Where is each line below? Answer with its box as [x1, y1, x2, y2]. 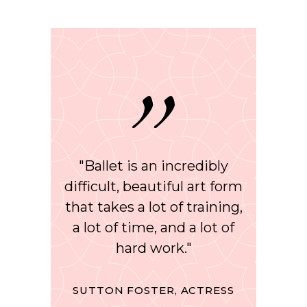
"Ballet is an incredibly [79, 157, 228, 174]
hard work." [115, 239, 192, 256]
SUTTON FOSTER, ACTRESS [73, 283, 234, 297]
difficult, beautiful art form [64, 177, 243, 195]
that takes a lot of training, [64, 198, 243, 215]
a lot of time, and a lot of [73, 219, 234, 236]
